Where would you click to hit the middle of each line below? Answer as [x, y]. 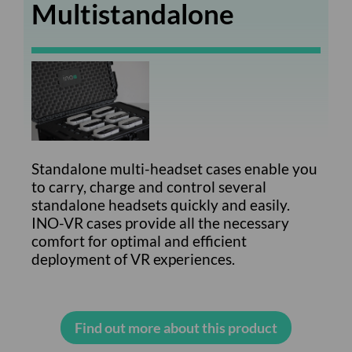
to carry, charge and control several [149, 186]
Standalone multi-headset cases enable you [174, 168]
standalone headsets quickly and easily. [161, 204]
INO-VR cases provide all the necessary [160, 222]
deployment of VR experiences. [133, 258]
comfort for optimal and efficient [139, 240]
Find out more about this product [176, 327]
